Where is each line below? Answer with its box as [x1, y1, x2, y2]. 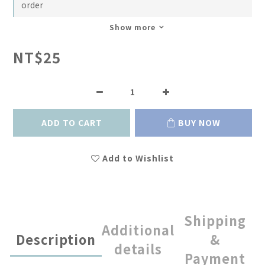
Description [16, 230, 96, 249]
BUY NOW [178, 117, 221, 129]
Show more [109, 22, 156, 33]
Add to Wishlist [102, 152, 174, 164]
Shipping [183, 211, 246, 230]
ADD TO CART [41, 117, 102, 129]
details [114, 240, 162, 258]
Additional [102, 221, 174, 240]
